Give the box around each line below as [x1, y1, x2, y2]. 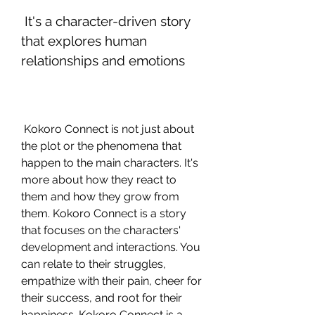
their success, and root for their [21, 291, 182, 304]
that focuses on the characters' [21, 224, 181, 237]
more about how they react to [21, 173, 176, 186]
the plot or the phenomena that [21, 139, 181, 153]
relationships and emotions [21, 53, 185, 68]
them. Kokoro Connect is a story [21, 207, 186, 220]
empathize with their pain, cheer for [21, 274, 202, 288]
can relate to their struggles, [21, 257, 166, 271]
